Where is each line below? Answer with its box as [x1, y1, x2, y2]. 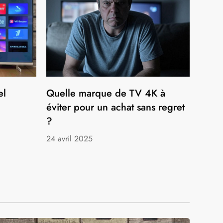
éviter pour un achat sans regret [46, 100, 185, 114]
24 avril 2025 [46, 132, 93, 144]
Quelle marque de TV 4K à [46, 86, 166, 101]
